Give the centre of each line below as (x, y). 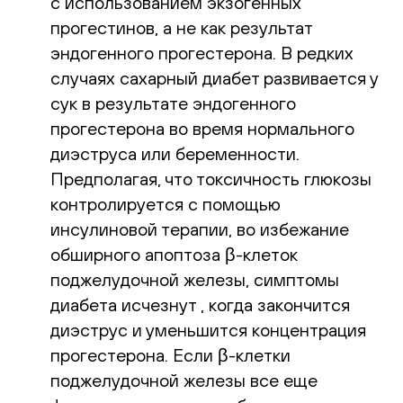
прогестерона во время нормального (202, 128)
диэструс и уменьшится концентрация (208, 329)
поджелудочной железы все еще (184, 380)
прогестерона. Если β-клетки (170, 354)
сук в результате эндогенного (173, 103)
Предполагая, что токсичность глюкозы (211, 178)
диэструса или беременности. (175, 153)
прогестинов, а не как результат (181, 27)
